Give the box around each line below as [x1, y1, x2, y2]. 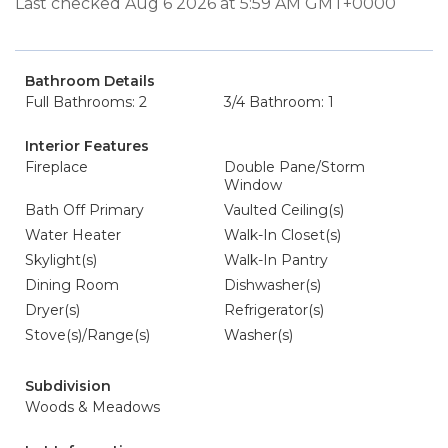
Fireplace [25, 158, 88, 176]
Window [224, 176, 282, 194]
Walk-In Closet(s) [224, 226, 341, 244]
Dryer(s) [25, 301, 80, 319]
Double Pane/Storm [224, 158, 365, 176]
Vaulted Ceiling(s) [224, 201, 344, 219]
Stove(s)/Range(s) [25, 326, 150, 344]
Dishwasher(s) [224, 276, 321, 294]
